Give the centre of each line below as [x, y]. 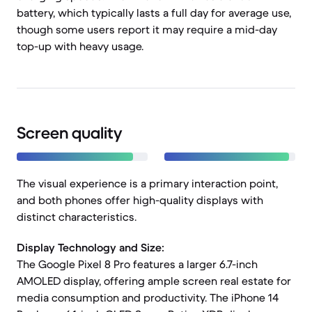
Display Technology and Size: [91, 247]
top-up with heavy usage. [80, 46]
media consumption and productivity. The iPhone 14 [148, 297]
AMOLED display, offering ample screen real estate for [154, 281]
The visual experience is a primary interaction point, [147, 183]
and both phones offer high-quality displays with [140, 200]
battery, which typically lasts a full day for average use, [154, 13]
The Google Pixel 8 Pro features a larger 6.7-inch [137, 264]
